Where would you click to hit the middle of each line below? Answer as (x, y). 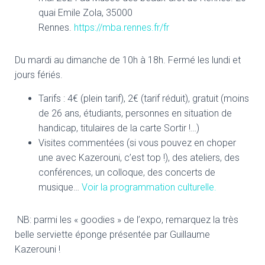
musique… (60, 187)
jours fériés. (39, 75)
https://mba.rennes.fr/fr (122, 28)
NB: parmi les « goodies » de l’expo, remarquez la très (127, 220)
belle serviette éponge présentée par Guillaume (112, 235)
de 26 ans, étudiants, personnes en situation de (135, 113)
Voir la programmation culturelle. (149, 187)
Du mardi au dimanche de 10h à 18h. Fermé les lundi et (128, 60)
